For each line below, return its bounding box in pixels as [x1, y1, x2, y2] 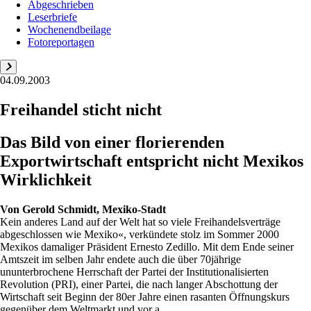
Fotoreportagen [28, 36, 94, 48]
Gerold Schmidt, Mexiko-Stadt [22, 203, 166, 215]
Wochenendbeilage [28, 24, 111, 35]
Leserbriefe [28, 11, 77, 23]
